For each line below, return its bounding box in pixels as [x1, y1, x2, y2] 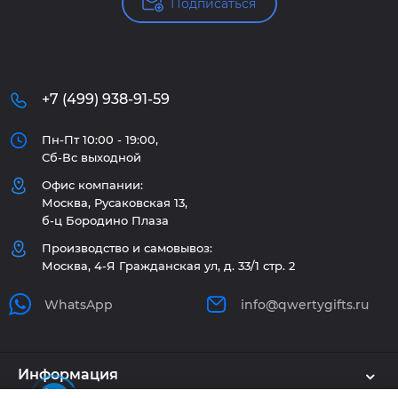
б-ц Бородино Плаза [42, 213, 169, 227]
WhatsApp [44, 296, 113, 313]
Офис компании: [42, 178, 143, 192]
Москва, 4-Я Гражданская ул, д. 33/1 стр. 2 [42, 259, 295, 273]
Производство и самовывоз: [42, 241, 212, 255]
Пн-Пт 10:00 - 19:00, [42, 132, 158, 147]
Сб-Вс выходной [42, 150, 141, 164]
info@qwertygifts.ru [241, 296, 369, 313]
